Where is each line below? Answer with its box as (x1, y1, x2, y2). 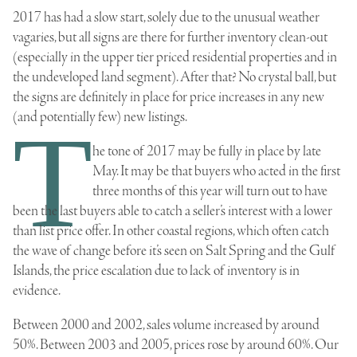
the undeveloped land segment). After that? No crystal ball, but (13, 68, 336, 88)
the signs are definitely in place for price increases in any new (13, 88, 324, 108)
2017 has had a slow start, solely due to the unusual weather (13, 8, 320, 28)
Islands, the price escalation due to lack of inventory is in (13, 261, 300, 281)
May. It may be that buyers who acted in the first (92, 162, 340, 182)
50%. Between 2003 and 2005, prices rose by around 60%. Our (13, 335, 339, 355)
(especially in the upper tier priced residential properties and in (13, 48, 337, 68)
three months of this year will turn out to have (92, 182, 328, 202)
